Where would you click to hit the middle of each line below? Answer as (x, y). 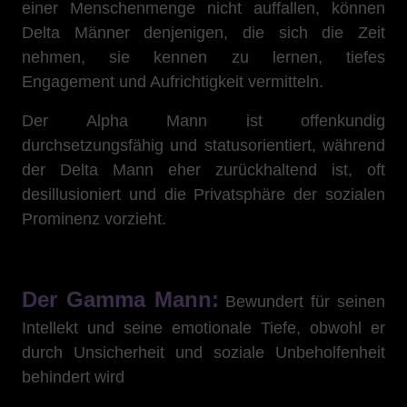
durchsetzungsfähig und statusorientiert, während (203, 145)
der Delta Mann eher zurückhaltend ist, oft (203, 170)
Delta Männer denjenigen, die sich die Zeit (203, 33)
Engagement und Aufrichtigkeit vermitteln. (173, 82)
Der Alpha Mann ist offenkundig (203, 121)
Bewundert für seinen (302, 302)
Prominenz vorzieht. (94, 219)
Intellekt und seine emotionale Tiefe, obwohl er (203, 328)
